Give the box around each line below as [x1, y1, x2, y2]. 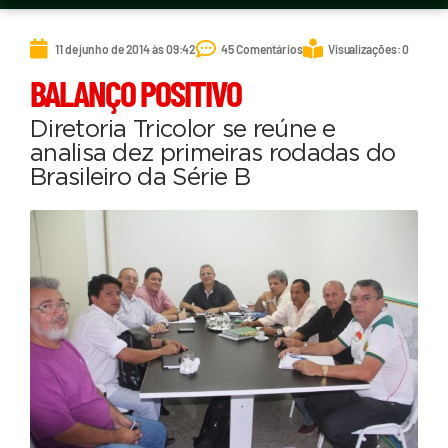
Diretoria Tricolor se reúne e [30, 118, 336, 143]
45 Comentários [221, 41, 303, 56]
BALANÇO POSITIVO [30, 71, 241, 115]
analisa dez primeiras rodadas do [30, 142, 396, 167]
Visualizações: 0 [327, 41, 410, 56]
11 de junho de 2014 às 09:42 [55, 41, 197, 56]
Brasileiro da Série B [30, 166, 251, 191]
